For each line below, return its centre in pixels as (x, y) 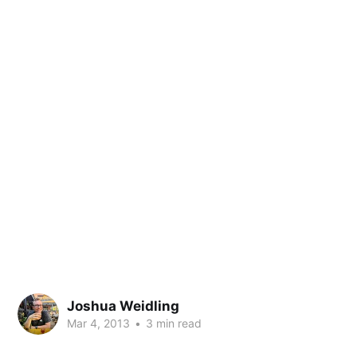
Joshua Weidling (123, 306)
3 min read (172, 323)
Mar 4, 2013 (98, 323)
